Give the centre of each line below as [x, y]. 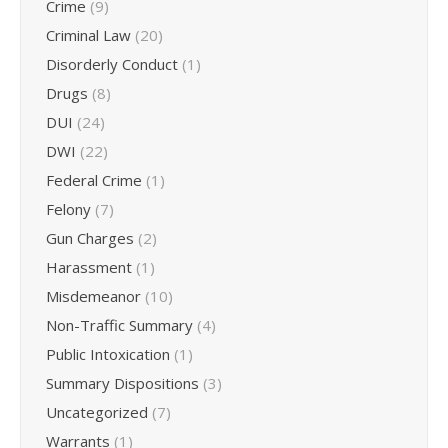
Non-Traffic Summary [119, 324]
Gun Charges [90, 237]
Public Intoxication [108, 353]
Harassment [89, 266]
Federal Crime [94, 179]
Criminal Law [88, 34]
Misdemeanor [93, 295]
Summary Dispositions [122, 382]
